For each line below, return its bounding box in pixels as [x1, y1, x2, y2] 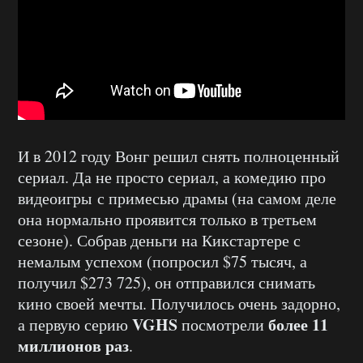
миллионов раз [18, 334, 129, 358]
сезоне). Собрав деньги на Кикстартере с [18, 229, 301, 252]
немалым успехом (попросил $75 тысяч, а [18, 250, 307, 273]
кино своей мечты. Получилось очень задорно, [18, 293, 340, 315]
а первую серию [18, 314, 132, 336]
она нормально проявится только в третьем [18, 208, 317, 231]
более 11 [268, 313, 328, 337]
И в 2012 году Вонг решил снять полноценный [18, 145, 340, 168]
